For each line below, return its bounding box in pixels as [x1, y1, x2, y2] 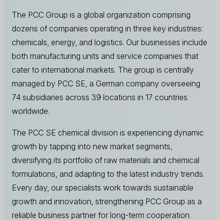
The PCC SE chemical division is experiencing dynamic [12, 127, 204, 137]
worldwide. [12, 106, 50, 116]
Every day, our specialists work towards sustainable [12, 182, 193, 192]
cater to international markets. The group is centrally [12, 64, 194, 75]
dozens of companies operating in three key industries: [12, 23, 203, 33]
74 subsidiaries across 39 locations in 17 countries [12, 92, 188, 102]
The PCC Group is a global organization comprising [12, 9, 191, 20]
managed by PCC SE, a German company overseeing [12, 78, 200, 88]
